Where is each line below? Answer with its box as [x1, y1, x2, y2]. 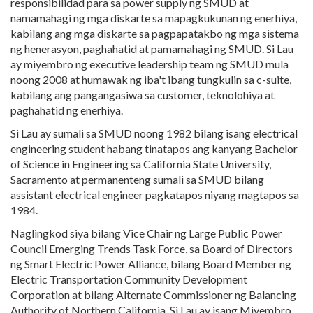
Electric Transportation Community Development [10, 272, 247, 286]
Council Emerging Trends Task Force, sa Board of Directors [10, 242, 293, 255]
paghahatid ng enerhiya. [10, 103, 123, 117]
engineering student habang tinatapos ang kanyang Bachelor [10, 142, 298, 155]
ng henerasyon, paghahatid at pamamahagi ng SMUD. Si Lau [10, 42, 293, 55]
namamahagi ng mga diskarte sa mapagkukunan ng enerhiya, [10, 11, 297, 24]
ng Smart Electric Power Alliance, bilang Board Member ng [10, 257, 291, 270]
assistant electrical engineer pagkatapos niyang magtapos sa [10, 188, 299, 201]
